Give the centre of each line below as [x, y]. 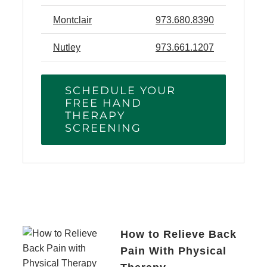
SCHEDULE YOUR [120, 90]
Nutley [67, 47]
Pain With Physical [173, 251]
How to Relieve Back [178, 234]
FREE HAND [103, 103]
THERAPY [95, 115]
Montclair [72, 20]
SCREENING [103, 128]
